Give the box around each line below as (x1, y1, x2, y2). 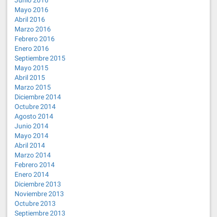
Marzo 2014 (15, 151, 51, 159)
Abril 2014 (15, 141, 45, 149)
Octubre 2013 (15, 200, 56, 207)
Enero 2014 (15, 170, 49, 178)
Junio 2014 (15, 122, 48, 130)
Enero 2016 (15, 45, 49, 52)
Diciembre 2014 (15, 93, 61, 101)
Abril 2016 (15, 15, 45, 23)
